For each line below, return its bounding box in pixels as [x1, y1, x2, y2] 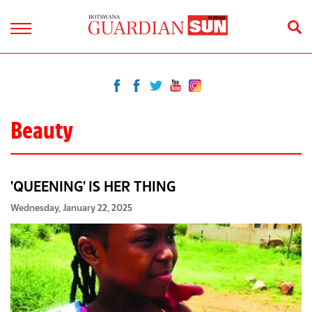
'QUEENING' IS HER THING [10, 177, 175, 195]
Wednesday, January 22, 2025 [10, 201, 132, 213]
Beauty [10, 116, 73, 145]
